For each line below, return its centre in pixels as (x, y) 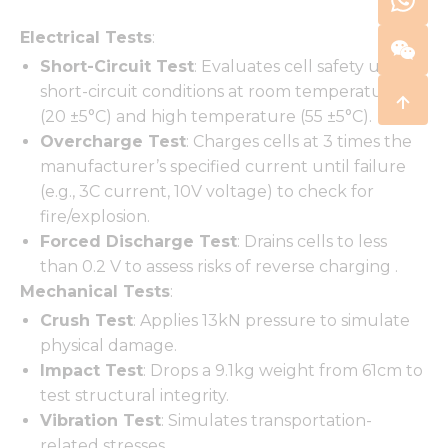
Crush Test (86, 321)
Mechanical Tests (95, 292)
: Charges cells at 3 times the (299, 142)
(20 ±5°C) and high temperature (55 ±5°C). (206, 117)
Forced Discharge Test (138, 242)
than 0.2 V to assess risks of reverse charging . (219, 267)
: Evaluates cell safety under (306, 67)
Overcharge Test (113, 142)
